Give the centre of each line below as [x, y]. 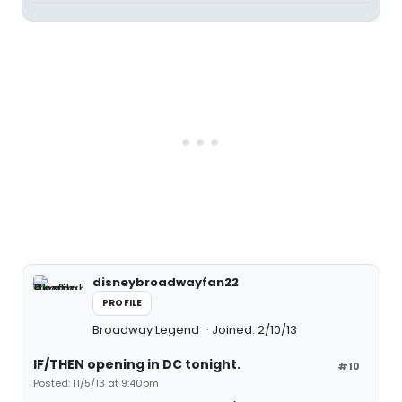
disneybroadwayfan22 [166, 283]
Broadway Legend [147, 330]
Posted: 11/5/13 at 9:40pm [96, 384]
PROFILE [122, 303]
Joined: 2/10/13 [254, 330]
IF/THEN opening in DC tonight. [137, 365]
